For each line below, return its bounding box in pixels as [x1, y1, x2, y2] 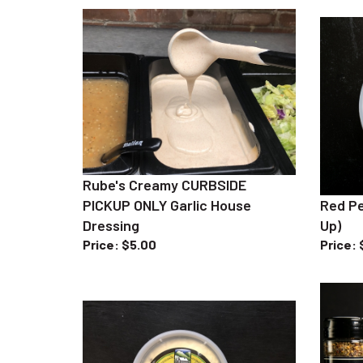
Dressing [83, 199, 139, 217]
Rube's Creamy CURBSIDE [83, 158, 246, 177]
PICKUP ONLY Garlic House [83, 178, 251, 197]
